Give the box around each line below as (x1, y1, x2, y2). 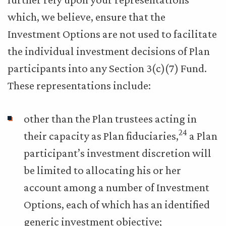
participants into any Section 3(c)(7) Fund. (8, 62, 207, 75)
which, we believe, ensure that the (8, 10, 165, 23)
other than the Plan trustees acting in (24, 112, 197, 125)
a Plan (187, 129, 217, 142)
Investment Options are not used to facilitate (8, 27, 217, 40)
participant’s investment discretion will (24, 146, 211, 159)
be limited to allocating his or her (24, 163, 181, 177)
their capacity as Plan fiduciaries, (24, 129, 179, 142)
